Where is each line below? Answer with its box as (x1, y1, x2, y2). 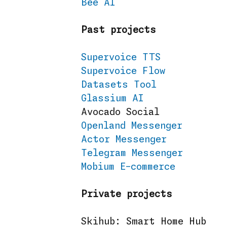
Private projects (81, 190, 172, 199)
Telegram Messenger (81, 149, 183, 158)
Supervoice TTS (81, 53, 161, 62)
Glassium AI (81, 94, 143, 103)
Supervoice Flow (81, 67, 165, 76)
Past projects (81, 26, 156, 35)
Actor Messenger (81, 135, 167, 144)
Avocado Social (81, 108, 160, 117)
